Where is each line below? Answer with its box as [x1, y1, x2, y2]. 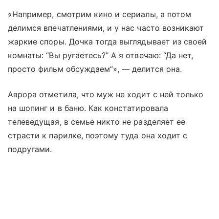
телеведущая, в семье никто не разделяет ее [8, 117, 186, 127]
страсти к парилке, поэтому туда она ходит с [8, 131, 188, 141]
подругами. [8, 144, 52, 154]
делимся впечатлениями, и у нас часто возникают [8, 23, 204, 33]
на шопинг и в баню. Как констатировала [8, 103, 168, 113]
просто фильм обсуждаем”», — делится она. [8, 64, 182, 74]
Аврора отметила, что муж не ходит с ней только [8, 89, 204, 100]
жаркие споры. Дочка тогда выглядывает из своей [8, 37, 207, 47]
